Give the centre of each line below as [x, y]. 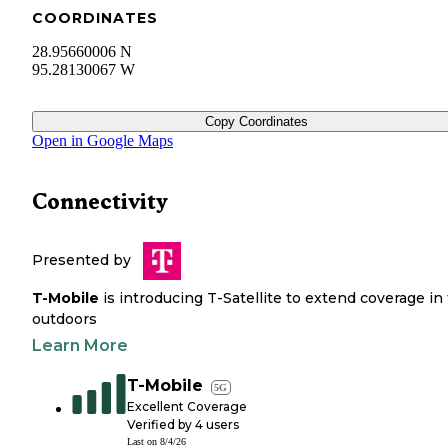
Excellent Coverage [187, 407]
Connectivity [100, 202]
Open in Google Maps [102, 141]
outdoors [64, 319]
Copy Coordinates [256, 122]
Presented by [81, 260]
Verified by [161, 425]
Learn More [80, 346]
